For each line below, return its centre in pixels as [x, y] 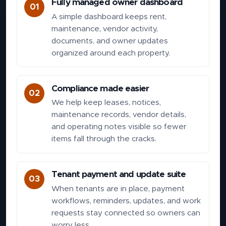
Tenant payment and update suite [119, 175]
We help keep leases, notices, [106, 103]
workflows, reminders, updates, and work [126, 201]
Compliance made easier [100, 89]
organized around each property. [110, 53]
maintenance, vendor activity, [104, 29]
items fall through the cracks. [104, 139]
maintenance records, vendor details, [119, 115]
